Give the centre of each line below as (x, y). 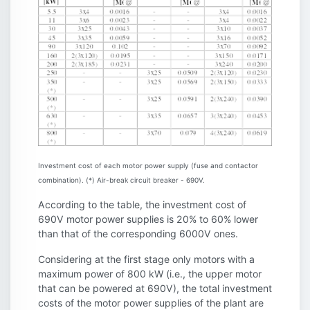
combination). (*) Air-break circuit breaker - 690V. (121, 180)
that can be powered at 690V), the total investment (155, 289)
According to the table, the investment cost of (142, 205)
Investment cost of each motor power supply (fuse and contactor (148, 166)
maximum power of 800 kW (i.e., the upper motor (150, 274)
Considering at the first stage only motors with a (146, 259)
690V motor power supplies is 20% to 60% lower (148, 219)
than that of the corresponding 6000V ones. (138, 234)
